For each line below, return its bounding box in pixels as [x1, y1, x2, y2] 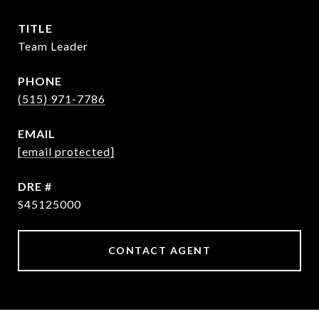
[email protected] [18, 145, 115, 158]
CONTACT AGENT [108, 244, 211, 256]
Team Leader [18, 39, 88, 53]
